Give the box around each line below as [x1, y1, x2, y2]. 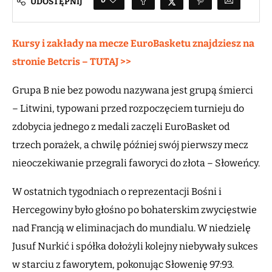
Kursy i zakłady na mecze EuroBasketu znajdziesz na [12, 38, 254, 50]
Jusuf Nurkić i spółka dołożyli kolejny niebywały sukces [12, 240, 258, 253]
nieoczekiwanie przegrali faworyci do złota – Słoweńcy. [12, 157, 260, 169]
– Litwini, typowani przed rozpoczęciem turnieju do [12, 103, 244, 115]
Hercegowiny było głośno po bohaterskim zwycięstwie [12, 204, 257, 216]
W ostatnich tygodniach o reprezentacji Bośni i [12, 186, 222, 198]
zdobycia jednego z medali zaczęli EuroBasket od [12, 121, 229, 133]
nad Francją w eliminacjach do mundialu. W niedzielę [12, 222, 251, 234]
